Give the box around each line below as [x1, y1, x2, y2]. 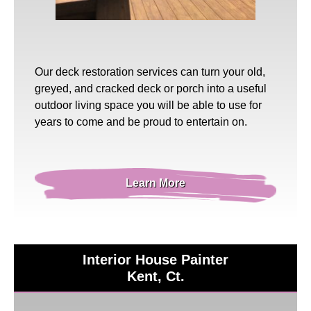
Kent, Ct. [126, 268, 185, 284]
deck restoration [56, 65, 134, 78]
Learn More [126, 176, 185, 189]
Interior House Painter [83, 251, 228, 267]
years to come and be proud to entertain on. [35, 115, 247, 128]
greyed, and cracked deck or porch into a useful [35, 82, 267, 94]
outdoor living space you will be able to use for [35, 99, 262, 111]
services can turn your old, [134, 65, 265, 78]
